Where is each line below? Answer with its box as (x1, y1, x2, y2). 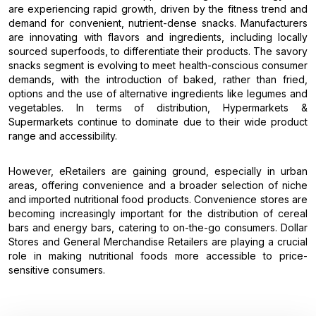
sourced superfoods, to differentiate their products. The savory (8, 44, 308, 57)
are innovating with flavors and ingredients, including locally (8, 30, 308, 43)
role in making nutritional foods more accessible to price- (8, 249, 308, 262)
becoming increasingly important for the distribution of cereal (8, 207, 308, 219)
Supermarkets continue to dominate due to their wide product (8, 115, 308, 128)
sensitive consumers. (8, 263, 105, 276)
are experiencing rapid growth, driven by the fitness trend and (8, 2, 308, 15)
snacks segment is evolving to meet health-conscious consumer (8, 59, 308, 71)
